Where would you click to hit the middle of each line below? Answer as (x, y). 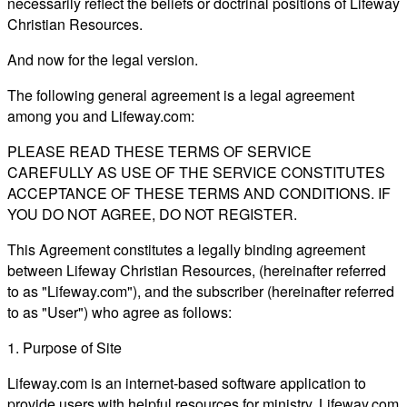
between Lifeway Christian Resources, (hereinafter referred (197, 270)
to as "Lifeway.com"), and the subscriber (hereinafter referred (201, 291)
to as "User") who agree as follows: (119, 312)
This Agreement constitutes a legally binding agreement (186, 249)
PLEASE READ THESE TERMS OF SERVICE (159, 151)
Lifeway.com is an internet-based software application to (187, 382)
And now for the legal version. (103, 59)
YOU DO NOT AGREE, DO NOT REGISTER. (152, 213)
